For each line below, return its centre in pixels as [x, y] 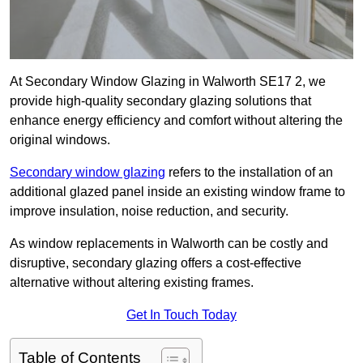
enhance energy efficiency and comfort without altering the [176, 121]
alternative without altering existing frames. [132, 283]
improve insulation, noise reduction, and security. [149, 211]
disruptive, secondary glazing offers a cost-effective [156, 263]
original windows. [60, 140]
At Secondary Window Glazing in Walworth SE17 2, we [168, 82]
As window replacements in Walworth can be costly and [169, 244]
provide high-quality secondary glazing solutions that [160, 101]
